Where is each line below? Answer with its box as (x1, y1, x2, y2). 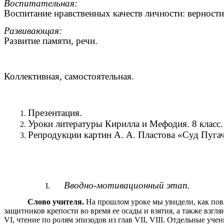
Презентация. (28, 107, 82, 118)
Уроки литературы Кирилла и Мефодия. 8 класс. (28, 118, 223, 129)
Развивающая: (4, 25, 62, 36)
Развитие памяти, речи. (4, 35, 97, 46)
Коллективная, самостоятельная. (4, 70, 134, 81)
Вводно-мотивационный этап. (64, 179, 190, 190)
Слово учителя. (27, 197, 84, 206)
